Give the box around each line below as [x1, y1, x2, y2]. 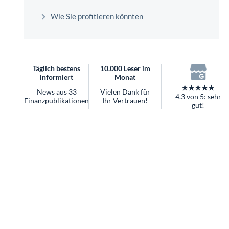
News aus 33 [36, 87, 77, 96]
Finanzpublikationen [24, 96, 89, 105]
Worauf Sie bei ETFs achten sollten [41, 14, 151, 23]
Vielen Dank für [100, 87, 150, 96]
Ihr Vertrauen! [102, 96, 148, 105]
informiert [40, 72, 73, 81]
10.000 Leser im [100, 63, 150, 73]
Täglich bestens [33, 63, 80, 73]
